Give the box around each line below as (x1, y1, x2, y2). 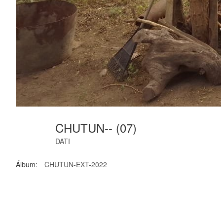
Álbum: (16, 159, 37, 170)
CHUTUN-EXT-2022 (44, 159, 107, 170)
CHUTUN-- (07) (55, 119, 140, 137)
